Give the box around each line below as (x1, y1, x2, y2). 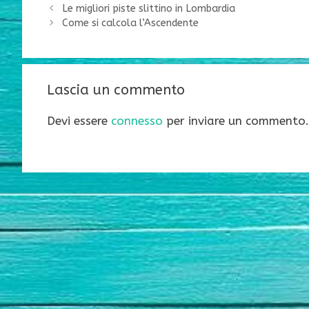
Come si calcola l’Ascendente (61, 17, 199, 29)
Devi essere (47, 113, 111, 128)
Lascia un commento (47, 81, 185, 98)
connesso (111, 113, 163, 128)
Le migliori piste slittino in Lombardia (61, 2, 235, 14)
